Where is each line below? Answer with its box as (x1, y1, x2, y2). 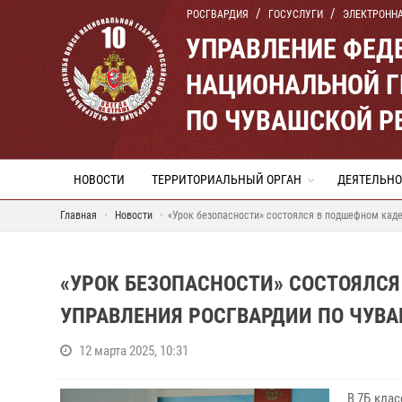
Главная (60, 209, 97, 222)
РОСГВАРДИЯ (187, 8, 249, 21)
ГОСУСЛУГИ (268, 8, 323, 21)
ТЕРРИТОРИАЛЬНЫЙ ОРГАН (152, 172, 301, 187)
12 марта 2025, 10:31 (79, 343, 188, 359)
